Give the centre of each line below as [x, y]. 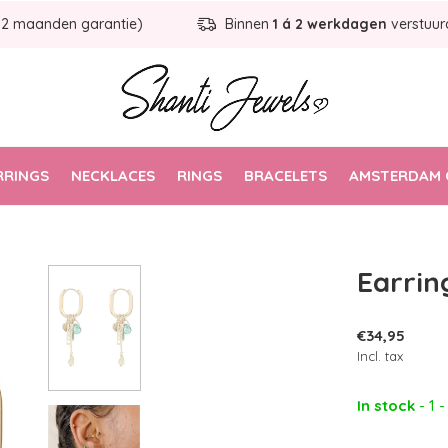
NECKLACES [112, 175]
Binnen [247, 24]
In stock [388, 405]
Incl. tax [380, 356]
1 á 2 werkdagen [330, 24]
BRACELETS [285, 175]
